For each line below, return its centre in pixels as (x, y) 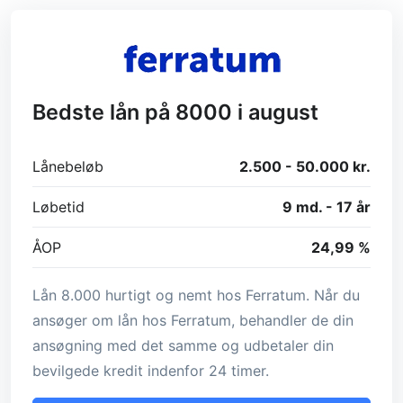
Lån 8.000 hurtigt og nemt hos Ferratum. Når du (196, 295)
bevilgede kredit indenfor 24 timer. (151, 371)
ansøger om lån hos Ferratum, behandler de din (193, 320)
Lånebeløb (68, 166)
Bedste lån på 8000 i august (175, 112)
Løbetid (58, 207)
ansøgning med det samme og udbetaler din (183, 345)
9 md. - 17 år (327, 207)
